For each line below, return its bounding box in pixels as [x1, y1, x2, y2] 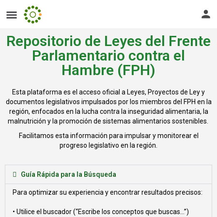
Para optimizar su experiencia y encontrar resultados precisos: [13, 188, 202, 196]
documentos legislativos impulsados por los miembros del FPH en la [5, 98, 212, 106]
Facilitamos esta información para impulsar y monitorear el [18, 132, 199, 139]
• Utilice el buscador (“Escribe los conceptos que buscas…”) [13, 208, 189, 216]
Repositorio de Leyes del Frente [6, 32, 211, 49]
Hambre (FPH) [62, 62, 155, 78]
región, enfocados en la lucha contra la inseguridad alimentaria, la [9, 108, 208, 115]
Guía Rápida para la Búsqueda [20, 170, 116, 178]
